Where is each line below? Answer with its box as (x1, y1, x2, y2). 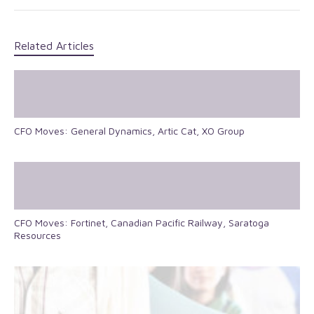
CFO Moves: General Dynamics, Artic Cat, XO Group (14, 124, 245, 137)
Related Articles (14, 39, 94, 52)
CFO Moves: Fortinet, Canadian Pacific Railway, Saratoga (14, 216, 269, 228)
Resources (14, 228, 61, 241)
